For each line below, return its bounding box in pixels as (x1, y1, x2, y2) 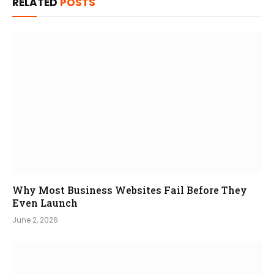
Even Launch (12, 196, 78, 209)
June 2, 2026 (12, 214, 58, 225)
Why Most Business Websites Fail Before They (12, 183, 247, 196)
